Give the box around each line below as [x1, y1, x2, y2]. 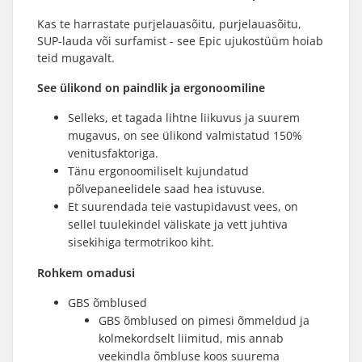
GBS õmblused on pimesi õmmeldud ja [99, 313, 309, 328]
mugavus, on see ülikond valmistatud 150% [68, 128, 302, 143]
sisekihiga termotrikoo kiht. [68, 234, 214, 250]
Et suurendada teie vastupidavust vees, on [68, 199, 298, 214]
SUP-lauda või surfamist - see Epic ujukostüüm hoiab [37, 33, 323, 48]
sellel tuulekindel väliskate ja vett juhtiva [68, 217, 288, 232]
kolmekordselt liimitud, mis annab [99, 330, 284, 346]
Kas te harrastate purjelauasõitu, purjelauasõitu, [37, 16, 301, 32]
